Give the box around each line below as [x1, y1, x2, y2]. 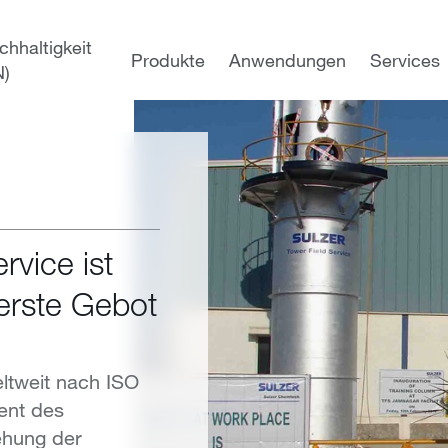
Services [369, 48, 440, 71]
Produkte [130, 48, 205, 71]
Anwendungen [228, 48, 346, 71]
